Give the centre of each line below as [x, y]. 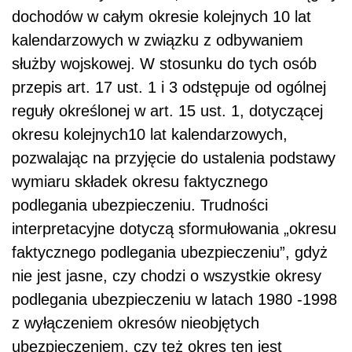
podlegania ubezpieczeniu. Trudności [140, 205]
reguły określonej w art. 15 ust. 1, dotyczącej [167, 111]
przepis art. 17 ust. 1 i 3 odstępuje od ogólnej [169, 88]
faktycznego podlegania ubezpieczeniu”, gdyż [170, 253]
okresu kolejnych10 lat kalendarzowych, [150, 135]
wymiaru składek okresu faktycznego [140, 182]
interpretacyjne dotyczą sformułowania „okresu [174, 229]
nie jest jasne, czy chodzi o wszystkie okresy [167, 276]
